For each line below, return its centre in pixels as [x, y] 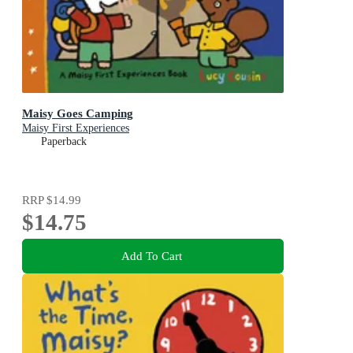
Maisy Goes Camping [78, 113]
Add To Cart [151, 255]
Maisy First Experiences [76, 128]
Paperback [64, 142]
